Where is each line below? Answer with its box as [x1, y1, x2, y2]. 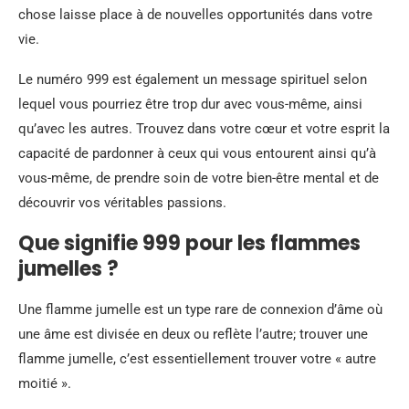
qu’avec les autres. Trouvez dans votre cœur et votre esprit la [18, 121, 390, 138]
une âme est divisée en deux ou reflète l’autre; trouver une [18, 326, 368, 343]
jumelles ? [18, 255, 119, 284]
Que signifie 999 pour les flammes [18, 229, 361, 258]
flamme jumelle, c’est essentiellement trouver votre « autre [18, 351, 376, 368]
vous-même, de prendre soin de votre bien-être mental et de [18, 170, 379, 187]
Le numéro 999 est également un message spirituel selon [18, 71, 367, 89]
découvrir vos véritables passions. [18, 194, 226, 212]
